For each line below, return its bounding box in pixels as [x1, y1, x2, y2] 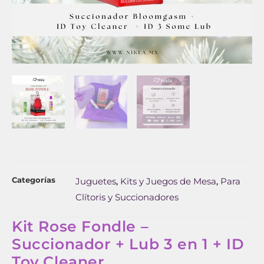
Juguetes [75, 175, 116, 187]
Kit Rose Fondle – [12, 217, 149, 235]
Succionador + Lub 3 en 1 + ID [12, 235, 245, 253]
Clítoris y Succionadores [75, 191, 179, 203]
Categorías [12, 174, 55, 184]
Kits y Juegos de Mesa [120, 175, 216, 187]
